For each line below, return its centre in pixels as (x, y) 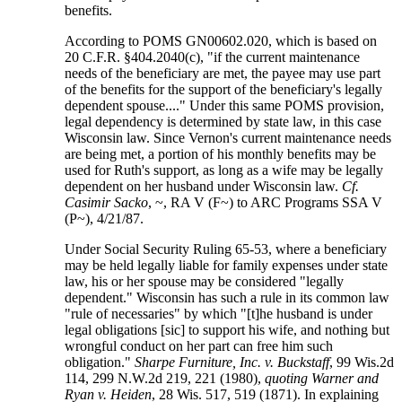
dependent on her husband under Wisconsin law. (204, 187)
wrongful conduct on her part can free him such (199, 346)
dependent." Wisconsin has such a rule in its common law (227, 298)
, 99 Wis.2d (362, 363)
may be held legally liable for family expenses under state (227, 266)
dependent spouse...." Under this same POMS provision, (225, 106)
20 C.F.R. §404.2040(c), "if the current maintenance (213, 57)
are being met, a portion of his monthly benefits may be (221, 154)
